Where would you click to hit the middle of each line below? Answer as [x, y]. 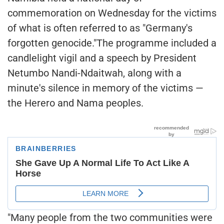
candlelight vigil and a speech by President [102, 58]
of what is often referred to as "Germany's [100, 28]
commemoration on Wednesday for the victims [112, 13]
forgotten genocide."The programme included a [112, 43]
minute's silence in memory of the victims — [105, 88]
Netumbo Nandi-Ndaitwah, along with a [94, 73]
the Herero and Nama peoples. [75, 103]
